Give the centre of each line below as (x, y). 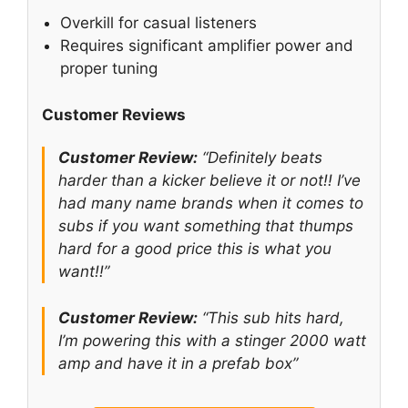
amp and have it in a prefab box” (178, 363)
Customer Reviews (114, 114)
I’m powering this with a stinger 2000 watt (212, 340)
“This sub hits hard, (271, 317)
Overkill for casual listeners (158, 23)
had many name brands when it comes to (211, 204)
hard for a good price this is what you (195, 249)
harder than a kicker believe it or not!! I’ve (209, 181)
